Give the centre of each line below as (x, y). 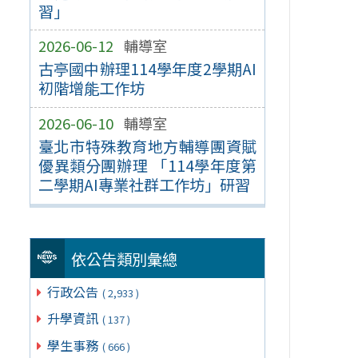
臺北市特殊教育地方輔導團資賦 (147, 147)
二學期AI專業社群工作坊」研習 (144, 185)
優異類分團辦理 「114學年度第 (147, 166)
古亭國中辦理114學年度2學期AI (147, 69)
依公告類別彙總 (125, 259)
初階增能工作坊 (91, 88)
